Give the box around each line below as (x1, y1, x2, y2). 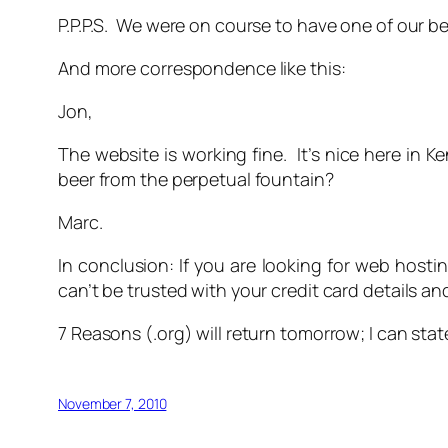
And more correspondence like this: (58, 56, 346, 81)
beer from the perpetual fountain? (58, 167, 334, 192)
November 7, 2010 (58, 394, 167, 414)
